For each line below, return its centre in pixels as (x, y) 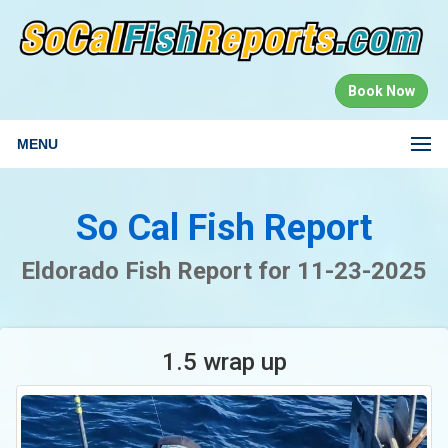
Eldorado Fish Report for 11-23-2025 (224, 270)
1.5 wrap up (224, 361)
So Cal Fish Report (224, 227)
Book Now (381, 90)
